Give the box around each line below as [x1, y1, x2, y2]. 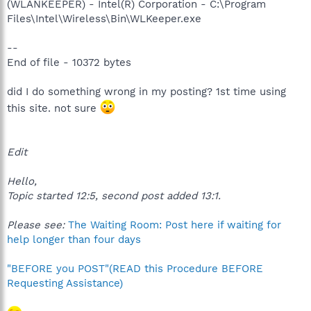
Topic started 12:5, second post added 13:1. [7, 189, 221, 202]
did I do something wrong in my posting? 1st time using [7, 85, 286, 98]
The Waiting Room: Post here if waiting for [68, 218, 281, 231]
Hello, [7, 174, 37, 187]
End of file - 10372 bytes [7, 56, 131, 69]
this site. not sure [7, 101, 100, 115]
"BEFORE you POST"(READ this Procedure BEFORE [7, 262, 263, 275]
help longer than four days [7, 233, 141, 246]
